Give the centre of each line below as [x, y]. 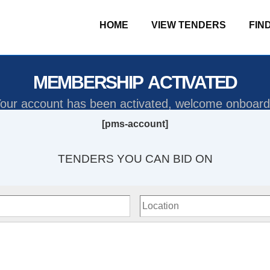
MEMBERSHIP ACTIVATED [135, 82]
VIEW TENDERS [189, 25]
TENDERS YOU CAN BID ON [135, 159]
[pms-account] [135, 124]
